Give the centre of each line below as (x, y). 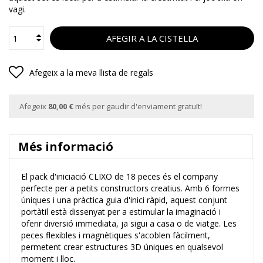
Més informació (66, 147)
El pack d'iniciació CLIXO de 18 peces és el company (119, 177)
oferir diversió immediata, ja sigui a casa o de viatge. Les (129, 224)
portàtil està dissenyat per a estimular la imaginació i (121, 212)
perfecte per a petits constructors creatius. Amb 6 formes (130, 188)
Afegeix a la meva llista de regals (91, 73)
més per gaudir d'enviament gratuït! (138, 107)
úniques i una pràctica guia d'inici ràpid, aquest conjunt (124, 200)
